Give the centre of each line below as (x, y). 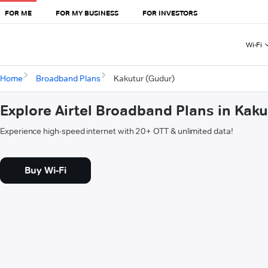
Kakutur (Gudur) (144, 79)
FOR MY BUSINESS (87, 13)
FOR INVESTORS (170, 13)
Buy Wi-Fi (45, 170)
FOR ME (18, 13)
